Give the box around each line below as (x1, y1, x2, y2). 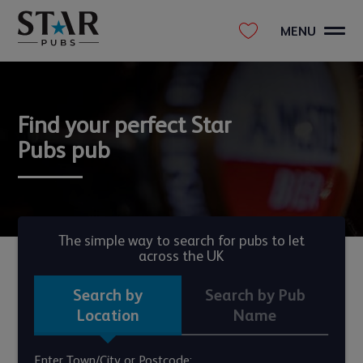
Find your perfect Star (18, 111, 232, 139)
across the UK (139, 247, 224, 265)
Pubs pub (18, 136, 111, 164)
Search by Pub (204, 286, 305, 305)
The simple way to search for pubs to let (58, 232, 305, 250)
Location (76, 306, 139, 325)
